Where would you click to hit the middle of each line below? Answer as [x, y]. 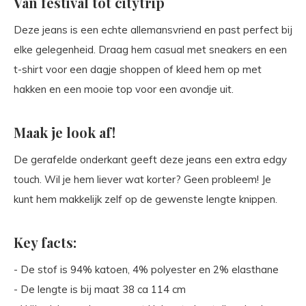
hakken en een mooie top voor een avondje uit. [124, 89]
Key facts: [45, 242]
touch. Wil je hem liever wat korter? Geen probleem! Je [142, 179]
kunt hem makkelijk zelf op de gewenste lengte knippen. [145, 199]
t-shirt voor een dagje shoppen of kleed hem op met [138, 69]
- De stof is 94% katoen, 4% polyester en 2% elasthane [146, 269]
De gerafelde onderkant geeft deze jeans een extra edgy [150, 159]
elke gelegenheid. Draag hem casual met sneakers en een [150, 50]
